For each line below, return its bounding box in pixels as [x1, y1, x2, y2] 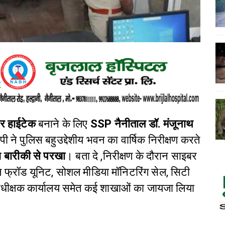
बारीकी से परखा [4, 150, 66, 163]
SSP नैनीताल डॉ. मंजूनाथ [87, 118, 194, 131]
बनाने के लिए [38, 118, 88, 131]
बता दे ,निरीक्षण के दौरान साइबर [75, 150, 197, 163]
